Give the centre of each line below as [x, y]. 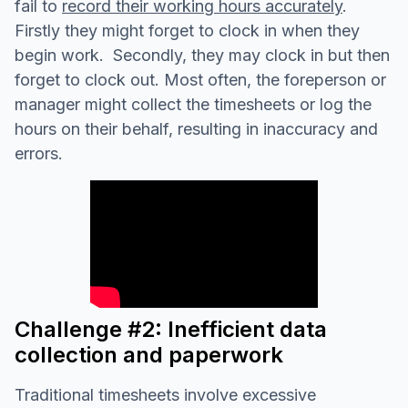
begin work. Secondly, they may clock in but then [202, 55]
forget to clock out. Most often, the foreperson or [200, 79]
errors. [39, 153]
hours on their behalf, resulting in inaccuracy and [196, 128]
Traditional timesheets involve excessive [165, 395]
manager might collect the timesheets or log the [193, 104]
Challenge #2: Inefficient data [171, 330]
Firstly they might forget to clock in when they [187, 30]
